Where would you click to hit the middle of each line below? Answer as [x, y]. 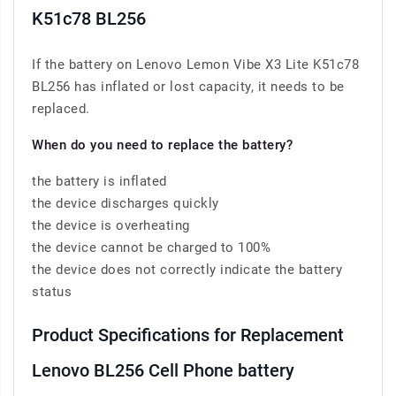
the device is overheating [111, 226]
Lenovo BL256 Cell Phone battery [163, 371]
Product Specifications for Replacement [188, 335]
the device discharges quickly [126, 204]
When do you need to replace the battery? [162, 145]
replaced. [61, 109]
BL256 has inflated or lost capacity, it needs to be [188, 87]
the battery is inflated [99, 182]
